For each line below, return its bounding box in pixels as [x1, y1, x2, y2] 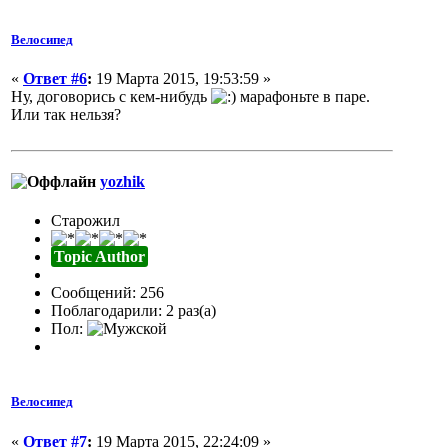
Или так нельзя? [11, 105, 121, 123]
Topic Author [54, 248, 145, 266]
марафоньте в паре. [236, 87, 370, 105]
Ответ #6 [23, 69, 87, 87]
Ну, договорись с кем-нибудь [11, 87, 211, 105]
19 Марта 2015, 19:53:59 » [92, 69, 271, 87]
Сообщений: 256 [51, 284, 164, 302]
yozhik [100, 172, 145, 190]
